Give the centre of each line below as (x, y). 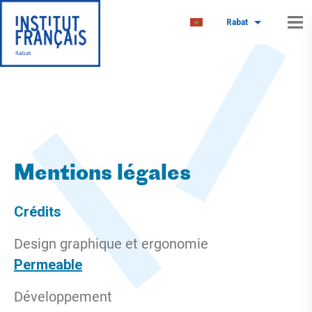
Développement (63, 297)
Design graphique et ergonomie (111, 244)
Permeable (48, 265)
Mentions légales (102, 174)
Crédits (38, 212)
